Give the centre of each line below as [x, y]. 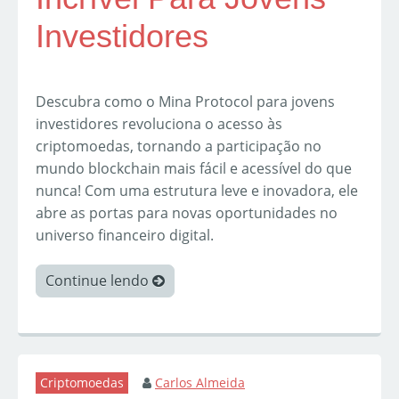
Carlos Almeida [200, 383]
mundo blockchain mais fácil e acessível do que [194, 169]
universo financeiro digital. [125, 236]
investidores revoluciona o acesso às [159, 124]
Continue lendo [99, 281]
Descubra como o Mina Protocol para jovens [185, 102]
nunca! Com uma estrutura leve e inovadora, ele [197, 191]
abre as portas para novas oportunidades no [187, 213]
